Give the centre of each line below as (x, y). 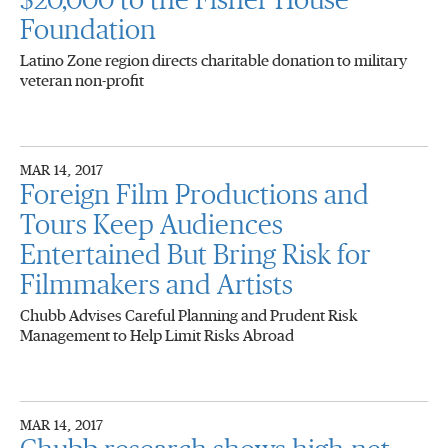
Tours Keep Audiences (151, 226)
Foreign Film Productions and (194, 196)
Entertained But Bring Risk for (195, 256)
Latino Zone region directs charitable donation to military (213, 61)
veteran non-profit (82, 81)
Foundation (88, 31)
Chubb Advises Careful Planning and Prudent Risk (188, 316)
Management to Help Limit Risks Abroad (157, 336)
